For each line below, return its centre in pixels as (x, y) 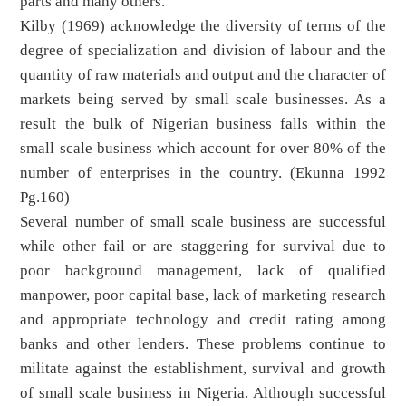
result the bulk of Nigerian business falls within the (203, 124)
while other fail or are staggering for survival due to (203, 246)
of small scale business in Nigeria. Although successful (203, 393)
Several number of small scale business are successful (203, 222)
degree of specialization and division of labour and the (203, 51)
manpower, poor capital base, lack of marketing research (203, 295)
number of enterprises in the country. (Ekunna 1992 (203, 173)
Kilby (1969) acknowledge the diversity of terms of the (203, 26)
